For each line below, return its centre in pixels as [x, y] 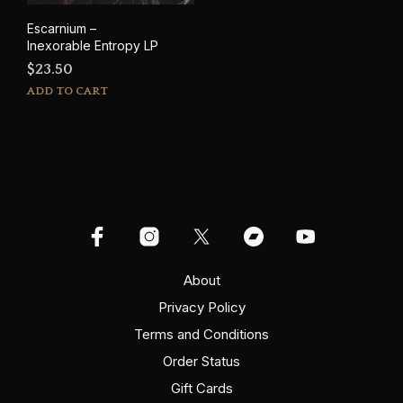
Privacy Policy [201, 307]
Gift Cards [201, 388]
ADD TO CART [67, 90]
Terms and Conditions [201, 334]
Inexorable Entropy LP [93, 45]
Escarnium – [62, 28]
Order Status [201, 361]
